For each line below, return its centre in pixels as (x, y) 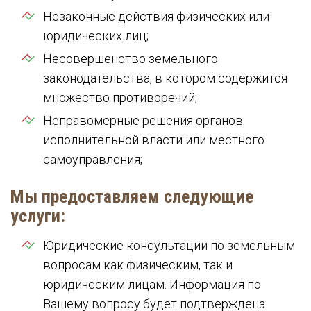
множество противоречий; (120, 98)
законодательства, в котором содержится (165, 78)
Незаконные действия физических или (156, 16)
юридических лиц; (96, 36)
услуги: (38, 216)
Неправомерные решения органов (143, 120)
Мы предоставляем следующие (132, 196)
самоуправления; (93, 159)
